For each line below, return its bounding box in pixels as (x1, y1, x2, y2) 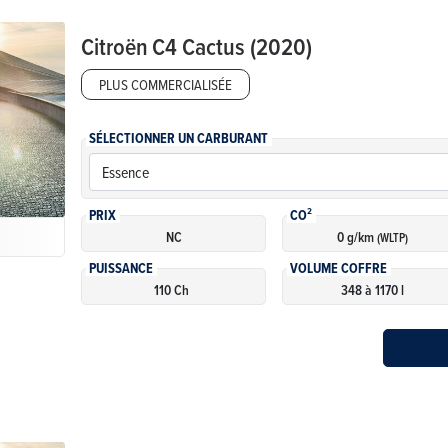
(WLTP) (376, 228, 408, 246)
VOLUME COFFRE (290, 257, 388, 279)
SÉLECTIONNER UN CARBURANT (89, 127, 269, 149)
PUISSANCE (89, 257, 154, 279)
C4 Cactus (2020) (152, 28, 313, 63)
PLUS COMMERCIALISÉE (99, 74, 233, 96)
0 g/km (336, 226, 377, 247)
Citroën (81, 28, 149, 63)
